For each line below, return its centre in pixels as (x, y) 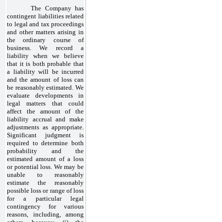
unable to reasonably (45, 174)
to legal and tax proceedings (45, 24)
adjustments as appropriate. (45, 127)
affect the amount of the (45, 111)
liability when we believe (45, 55)
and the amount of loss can (45, 79)
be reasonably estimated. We (45, 87)
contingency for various (45, 206)
